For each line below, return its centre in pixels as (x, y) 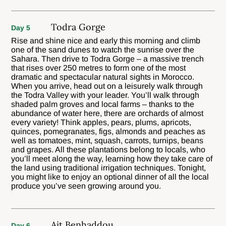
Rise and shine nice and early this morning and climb (106, 40)
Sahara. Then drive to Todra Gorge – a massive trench (108, 59)
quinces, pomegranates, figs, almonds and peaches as (108, 131)
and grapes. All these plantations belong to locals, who (108, 149)
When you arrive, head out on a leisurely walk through (107, 86)
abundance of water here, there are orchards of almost (107, 113)
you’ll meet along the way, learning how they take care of (112, 158)
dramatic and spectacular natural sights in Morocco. (103, 77)
